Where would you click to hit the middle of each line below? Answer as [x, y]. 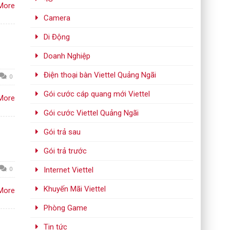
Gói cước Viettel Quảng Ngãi [91, 113]
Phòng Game [66, 208]
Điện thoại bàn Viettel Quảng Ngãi [100, 75]
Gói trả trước [65, 151]
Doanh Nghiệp [67, 56]
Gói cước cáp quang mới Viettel [97, 94]
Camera [57, 18]
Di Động [57, 37]
